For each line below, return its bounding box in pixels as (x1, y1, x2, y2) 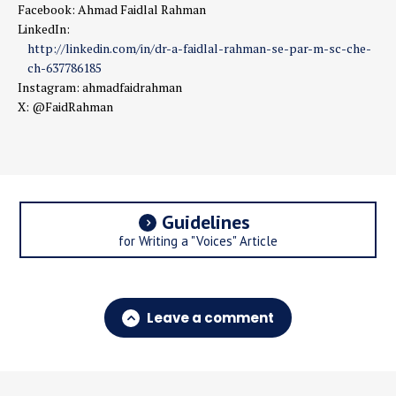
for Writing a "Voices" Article (118, 232, 278, 250)
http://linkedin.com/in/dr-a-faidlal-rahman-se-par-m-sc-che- (27, 40, 372, 57)
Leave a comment (147, 308, 274, 328)
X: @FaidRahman (18, 98, 113, 115)
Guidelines (162, 209, 250, 234)
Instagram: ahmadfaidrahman (18, 79, 182, 95)
